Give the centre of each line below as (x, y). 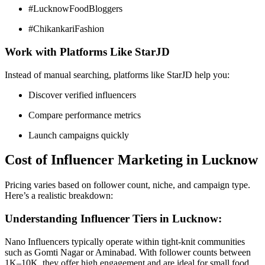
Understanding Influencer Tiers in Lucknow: (113, 219)
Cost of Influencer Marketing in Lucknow (131, 160)
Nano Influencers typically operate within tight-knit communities (125, 241)
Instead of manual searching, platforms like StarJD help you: (117, 75)
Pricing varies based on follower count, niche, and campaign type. (127, 185)
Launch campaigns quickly (79, 135)
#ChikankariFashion (66, 29)
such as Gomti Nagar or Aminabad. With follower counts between (128, 252)
